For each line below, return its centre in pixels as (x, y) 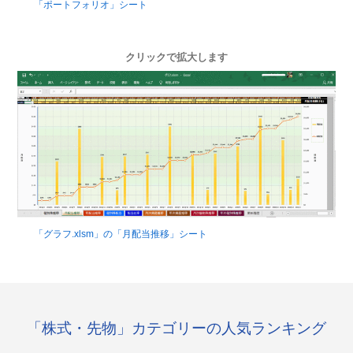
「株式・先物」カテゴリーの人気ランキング (176, 329)
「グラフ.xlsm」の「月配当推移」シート (120, 234)
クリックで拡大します (176, 57)
